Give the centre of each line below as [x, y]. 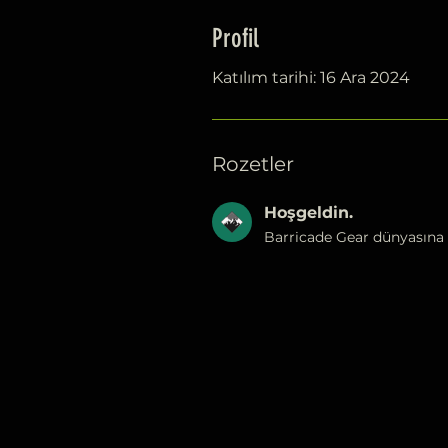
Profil [235, 38]
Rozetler [253, 163]
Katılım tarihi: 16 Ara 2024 [311, 77]
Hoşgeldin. [308, 212]
